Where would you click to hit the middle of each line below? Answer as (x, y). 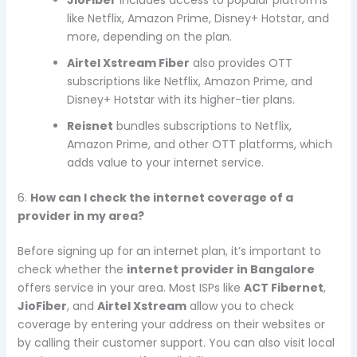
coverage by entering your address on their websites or (171, 324)
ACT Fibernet (283, 287)
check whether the (72, 269)
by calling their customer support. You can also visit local (176, 342)
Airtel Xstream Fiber (128, 63)
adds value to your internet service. (165, 162)
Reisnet (90, 126)
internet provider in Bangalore (220, 269)
